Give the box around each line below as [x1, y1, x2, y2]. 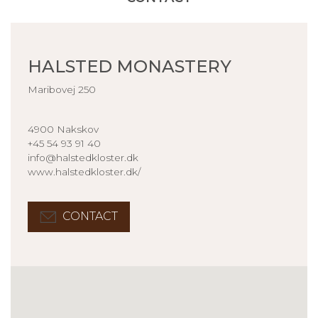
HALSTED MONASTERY [28, 55, 231, 77]
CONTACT [62, 209, 118, 223]
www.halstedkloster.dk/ [28, 165, 141, 177]
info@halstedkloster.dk [28, 151, 138, 163]
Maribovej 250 [28, 83, 96, 95]
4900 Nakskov [28, 123, 99, 135]
